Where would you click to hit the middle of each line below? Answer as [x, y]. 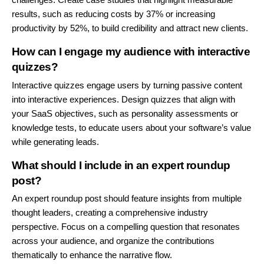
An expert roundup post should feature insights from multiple [127, 199]
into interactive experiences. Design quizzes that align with [123, 99]
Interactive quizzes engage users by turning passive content [127, 85]
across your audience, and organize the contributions [113, 241]
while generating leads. [55, 141]
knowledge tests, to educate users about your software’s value [131, 127]
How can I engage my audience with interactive [131, 52]
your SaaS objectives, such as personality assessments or [125, 113]
